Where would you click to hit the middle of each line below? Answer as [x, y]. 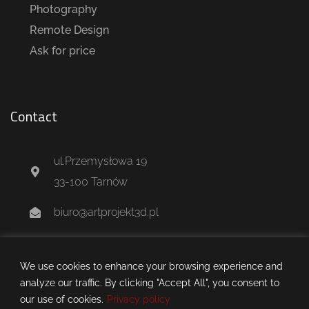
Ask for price [62, 50]
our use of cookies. [62, 299]
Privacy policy [139, 299]
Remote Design [69, 30]
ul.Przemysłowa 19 [100, 161]
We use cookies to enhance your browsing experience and [151, 266]
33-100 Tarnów [91, 181]
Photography [63, 9]
